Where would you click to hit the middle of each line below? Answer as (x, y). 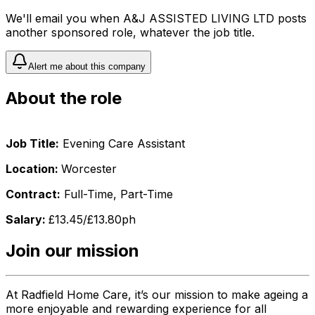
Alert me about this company (87, 67)
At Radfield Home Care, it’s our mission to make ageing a (157, 294)
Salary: (27, 219)
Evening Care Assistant (122, 143)
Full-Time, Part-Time (117, 194)
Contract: (33, 194)
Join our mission (72, 250)
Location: (33, 168)
